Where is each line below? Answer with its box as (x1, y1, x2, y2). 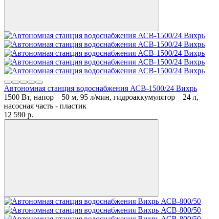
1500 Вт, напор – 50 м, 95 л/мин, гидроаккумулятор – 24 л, (4, 92, 198, 101)
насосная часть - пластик (4, 101, 87, 110)
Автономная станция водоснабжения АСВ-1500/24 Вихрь (4, 84, 197, 92)
